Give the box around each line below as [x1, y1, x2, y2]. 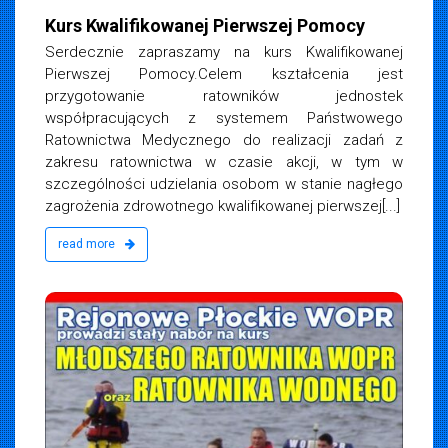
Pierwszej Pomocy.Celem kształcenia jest [45, 64, 403, 83]
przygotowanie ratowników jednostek [45, 86, 403, 105]
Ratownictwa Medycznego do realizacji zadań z [45, 130, 403, 149]
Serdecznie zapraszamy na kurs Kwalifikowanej [45, 42, 403, 61]
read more [58, 236, 118, 251]
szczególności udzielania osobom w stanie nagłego [45, 174, 403, 193]
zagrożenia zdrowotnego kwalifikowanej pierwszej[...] [45, 196, 400, 215]
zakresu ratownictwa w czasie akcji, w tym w [45, 152, 403, 171]
